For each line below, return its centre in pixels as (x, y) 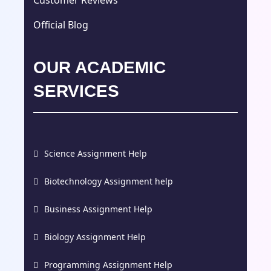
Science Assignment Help (96, 153)
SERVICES (76, 91)
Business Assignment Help (98, 209)
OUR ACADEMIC (100, 67)
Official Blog (61, 25)
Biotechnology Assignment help (109, 181)
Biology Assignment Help (95, 237)
